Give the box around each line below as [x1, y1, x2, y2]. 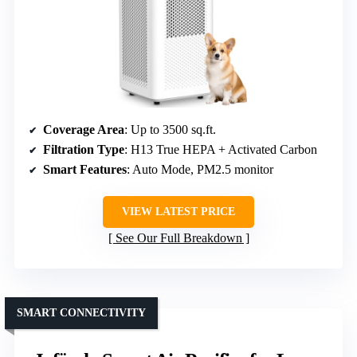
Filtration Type [43, 143, 124, 157]
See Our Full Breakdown [115, 231, 242, 245]
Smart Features [43, 163, 127, 177]
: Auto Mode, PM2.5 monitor [127, 163, 273, 177]
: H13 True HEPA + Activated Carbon [124, 143, 317, 157]
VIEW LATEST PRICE [122, 206, 235, 218]
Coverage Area [43, 123, 124, 137]
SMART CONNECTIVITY [17, 307, 146, 320]
